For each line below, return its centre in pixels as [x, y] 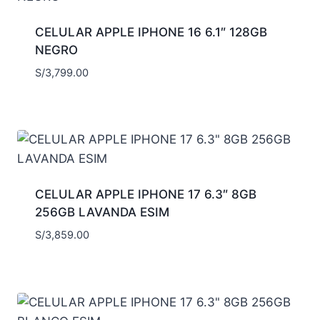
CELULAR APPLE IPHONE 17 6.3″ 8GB [145, 195]
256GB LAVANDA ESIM [102, 212]
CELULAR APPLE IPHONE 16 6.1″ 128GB [151, 32]
